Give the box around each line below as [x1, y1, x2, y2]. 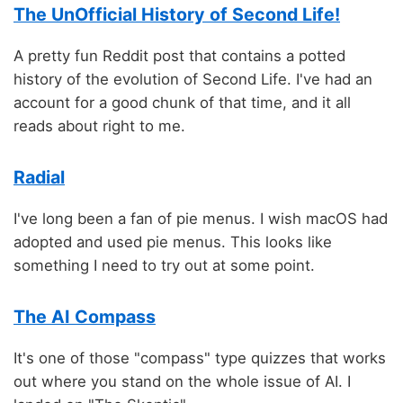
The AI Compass [13, 306, 156, 328]
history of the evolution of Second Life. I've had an [13, 69, 372, 88]
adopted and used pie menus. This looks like [13, 232, 332, 251]
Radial [13, 166, 65, 188]
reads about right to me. [13, 116, 185, 135]
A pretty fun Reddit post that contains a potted [13, 46, 345, 65]
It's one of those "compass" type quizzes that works [13, 349, 386, 368]
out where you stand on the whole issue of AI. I [13, 372, 351, 391]
